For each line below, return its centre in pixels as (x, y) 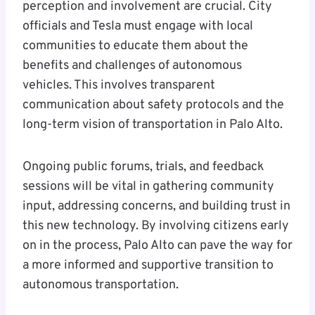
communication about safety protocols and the (153, 105)
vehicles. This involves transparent (119, 86)
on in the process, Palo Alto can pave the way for (157, 246)
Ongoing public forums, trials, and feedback (143, 167)
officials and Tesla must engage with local (138, 27)
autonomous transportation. (101, 285)
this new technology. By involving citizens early (156, 226)
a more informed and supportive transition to (148, 266)
